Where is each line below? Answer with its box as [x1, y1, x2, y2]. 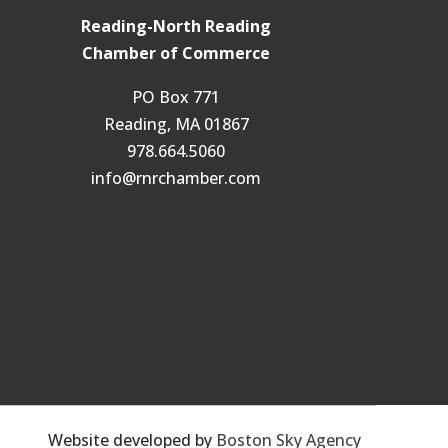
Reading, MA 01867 [103, 113, 249, 136]
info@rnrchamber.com [91, 167, 261, 190]
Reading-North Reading [81, 15, 271, 38]
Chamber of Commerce [82, 42, 270, 65]
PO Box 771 [132, 86, 220, 109]
